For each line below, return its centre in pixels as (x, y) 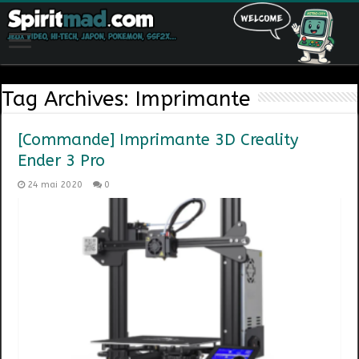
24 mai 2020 (55, 185)
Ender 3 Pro (62, 161)
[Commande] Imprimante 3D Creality (158, 140)
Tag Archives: (69, 99)
